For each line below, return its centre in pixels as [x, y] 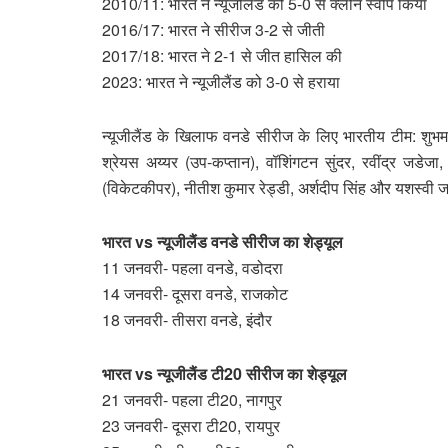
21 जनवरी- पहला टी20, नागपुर [194, 399]
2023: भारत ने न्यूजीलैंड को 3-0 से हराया [221, 81]
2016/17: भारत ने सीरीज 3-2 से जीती [213, 29]
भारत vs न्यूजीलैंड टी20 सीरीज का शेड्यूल [226, 373]
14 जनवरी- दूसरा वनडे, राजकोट [197, 293]
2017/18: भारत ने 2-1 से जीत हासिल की [222, 55]
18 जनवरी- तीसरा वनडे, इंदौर [189, 319]
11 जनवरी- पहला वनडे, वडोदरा [194, 267]
